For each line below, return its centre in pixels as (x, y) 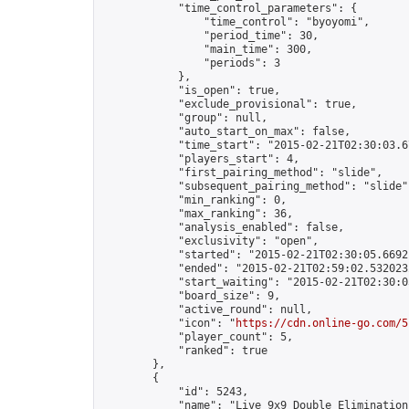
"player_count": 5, (197, 337)
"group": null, (184, 118)
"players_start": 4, (200, 159)
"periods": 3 (191, 63)
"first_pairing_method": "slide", (242, 173)
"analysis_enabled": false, (223, 227)
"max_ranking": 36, (197, 214)
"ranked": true (184, 351)
